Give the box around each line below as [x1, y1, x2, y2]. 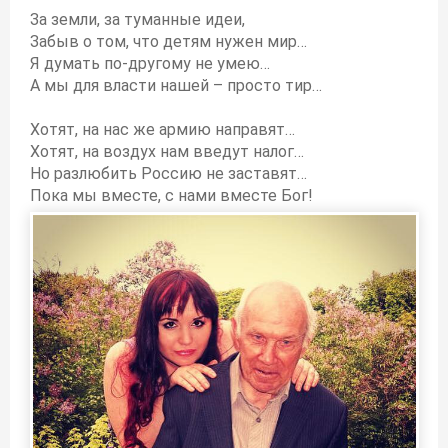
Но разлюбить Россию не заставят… [30, 164, 307, 183]
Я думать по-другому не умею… [30, 54, 270, 73]
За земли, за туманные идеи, [30, 10, 245, 29]
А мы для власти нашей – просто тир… [30, 76, 322, 95]
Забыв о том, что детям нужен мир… [30, 32, 307, 51]
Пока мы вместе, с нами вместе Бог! [30, 186, 313, 205]
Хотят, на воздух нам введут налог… [30, 142, 304, 161]
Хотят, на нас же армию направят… [30, 120, 295, 139]
